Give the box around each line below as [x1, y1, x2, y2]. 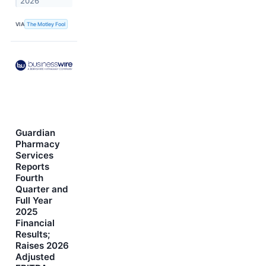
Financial [15, 217, 55, 229]
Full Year [15, 194, 52, 206]
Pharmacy [15, 138, 60, 150]
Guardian [15, 126, 55, 138]
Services [15, 149, 53, 161]
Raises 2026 [15, 239, 69, 251]
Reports [15, 160, 49, 172]
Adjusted [15, 251, 55, 262]
